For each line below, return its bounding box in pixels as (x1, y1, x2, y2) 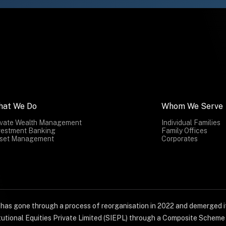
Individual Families (161, 118, 220, 127)
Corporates (161, 134, 198, 143)
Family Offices (161, 126, 207, 135)
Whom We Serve (161, 101, 223, 111)
